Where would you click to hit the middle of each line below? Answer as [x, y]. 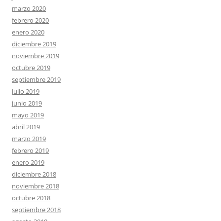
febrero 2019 [30, 150]
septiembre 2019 [36, 79]
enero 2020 [28, 32]
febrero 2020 [30, 20]
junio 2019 [27, 103]
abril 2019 [26, 127]
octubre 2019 [31, 67]
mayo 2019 [28, 115]
